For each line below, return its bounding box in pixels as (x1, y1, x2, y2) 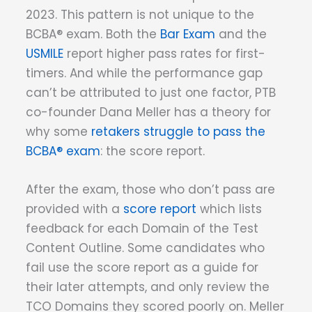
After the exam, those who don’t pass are (26, 181, 275, 198)
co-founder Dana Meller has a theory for (26, 104, 271, 121)
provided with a (26, 201, 123, 218)
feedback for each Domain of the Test (26, 220, 258, 237)
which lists (196, 201, 262, 218)
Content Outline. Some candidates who (26, 240, 265, 257)
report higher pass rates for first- (63, 45, 265, 63)
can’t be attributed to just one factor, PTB (26, 84, 276, 102)
